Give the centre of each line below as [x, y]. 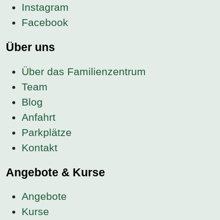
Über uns [30, 47]
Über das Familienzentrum [84, 71]
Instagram [45, 7]
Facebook [45, 23]
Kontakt [40, 147]
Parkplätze [47, 132]
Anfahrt [39, 117]
